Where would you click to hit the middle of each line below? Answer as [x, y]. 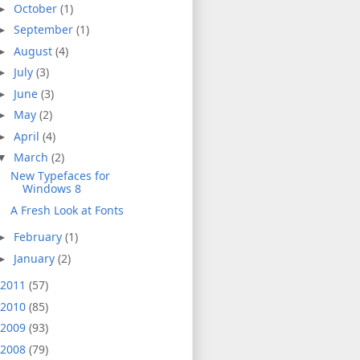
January [35, 258]
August [34, 51]
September [45, 30]
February [39, 237]
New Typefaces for [60, 176]
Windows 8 [51, 189]
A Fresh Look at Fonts [67, 210]
